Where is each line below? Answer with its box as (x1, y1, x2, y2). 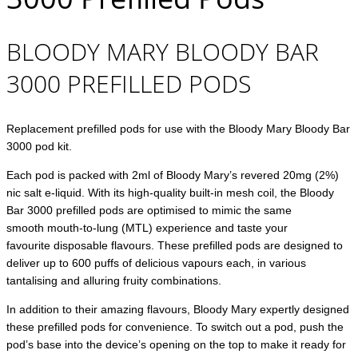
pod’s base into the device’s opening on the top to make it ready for (6, 338, 346, 352)
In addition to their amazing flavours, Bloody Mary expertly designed (6, 303, 349, 316)
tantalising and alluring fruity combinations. (6, 274, 221, 288)
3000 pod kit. (6, 140, 72, 153)
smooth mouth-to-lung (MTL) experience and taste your (6, 221, 288, 235)
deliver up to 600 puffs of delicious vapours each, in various (6, 257, 306, 270)
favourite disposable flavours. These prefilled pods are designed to (6, 239, 343, 253)
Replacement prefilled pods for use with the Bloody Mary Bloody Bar (6, 122, 350, 136)
